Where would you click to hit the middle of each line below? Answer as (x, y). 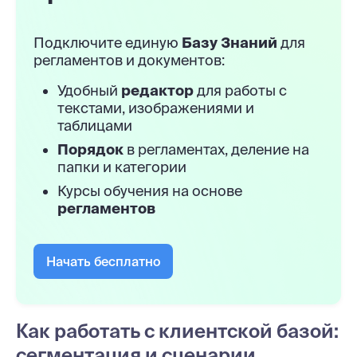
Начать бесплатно (103, 261)
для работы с (240, 90)
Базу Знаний (229, 42)
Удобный (89, 90)
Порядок (90, 149)
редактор (157, 90)
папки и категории (122, 167)
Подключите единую (108, 42)
